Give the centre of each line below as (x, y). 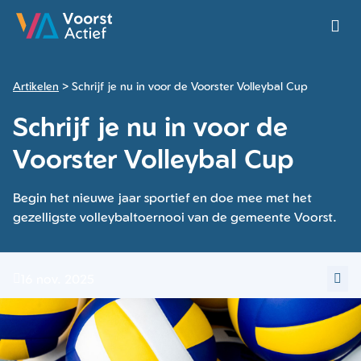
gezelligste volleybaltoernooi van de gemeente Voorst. (176, 217)
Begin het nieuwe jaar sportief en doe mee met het (162, 197)
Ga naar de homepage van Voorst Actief (134, 34)
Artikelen (36, 86)
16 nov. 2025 (58, 279)
